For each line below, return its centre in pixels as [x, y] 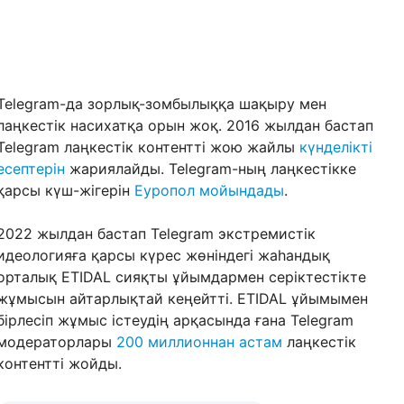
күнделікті [336, 147]
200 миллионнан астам [199, 342]
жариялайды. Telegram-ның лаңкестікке [211, 169]
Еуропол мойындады [209, 190]
